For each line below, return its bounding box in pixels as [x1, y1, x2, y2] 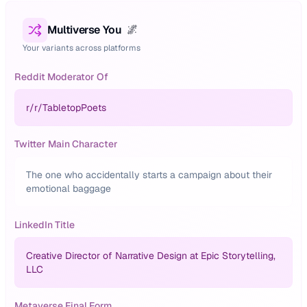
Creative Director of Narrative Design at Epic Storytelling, [26, 249, 275, 262]
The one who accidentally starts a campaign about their [26, 169, 272, 181]
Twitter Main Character [14, 138, 118, 150]
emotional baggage [26, 182, 111, 195]
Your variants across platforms [23, 42, 140, 53]
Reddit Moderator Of [14, 71, 108, 83]
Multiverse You [47, 23, 122, 37]
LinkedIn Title [14, 219, 75, 231]
